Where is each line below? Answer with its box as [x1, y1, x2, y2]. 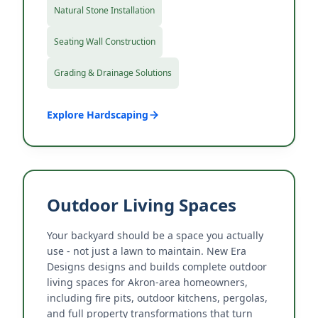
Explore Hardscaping [47, 108, 148, 121]
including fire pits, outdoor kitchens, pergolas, [47, 291, 268, 305]
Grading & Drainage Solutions [54, 67, 172, 79]
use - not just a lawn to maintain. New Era [47, 244, 246, 258]
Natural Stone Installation [54, 4, 155, 16]
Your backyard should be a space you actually [47, 229, 263, 242]
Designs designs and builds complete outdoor [47, 260, 267, 273]
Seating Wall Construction [54, 35, 155, 48]
